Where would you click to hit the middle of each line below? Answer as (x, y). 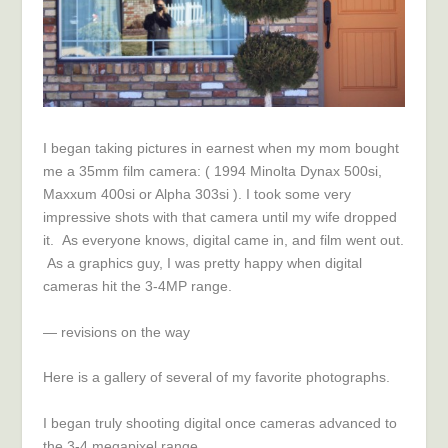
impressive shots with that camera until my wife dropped (219, 217)
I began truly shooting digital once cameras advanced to (219, 422)
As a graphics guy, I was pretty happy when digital (202, 263)
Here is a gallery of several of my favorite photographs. (216, 377)
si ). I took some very (284, 194)
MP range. (198, 286)
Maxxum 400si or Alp (108, 194)
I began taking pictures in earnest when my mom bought (220, 148)
